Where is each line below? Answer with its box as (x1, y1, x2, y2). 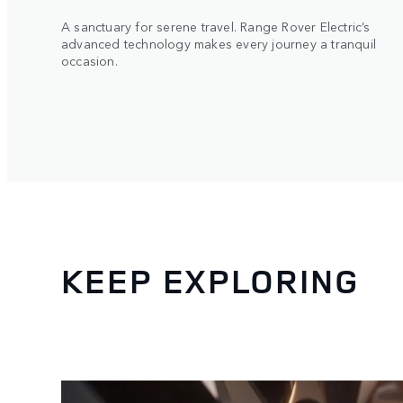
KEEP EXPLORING (61, 257, 360, 304)
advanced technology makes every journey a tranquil (61, 33, 377, 52)
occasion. (61, 50, 118, 69)
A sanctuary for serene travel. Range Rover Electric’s (61, 16, 371, 35)
